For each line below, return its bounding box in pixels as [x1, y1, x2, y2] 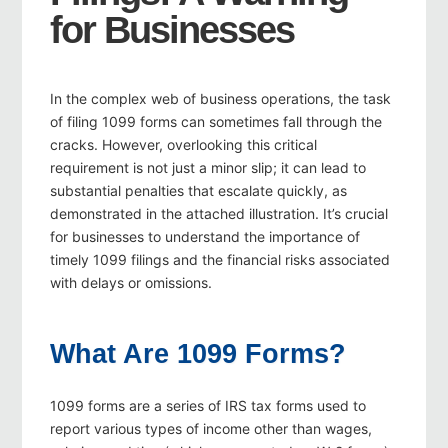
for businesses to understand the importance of [50, 228, 360, 246]
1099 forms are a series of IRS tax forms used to [50, 397, 366, 415]
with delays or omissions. [50, 274, 212, 292]
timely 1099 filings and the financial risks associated [50, 251, 390, 269]
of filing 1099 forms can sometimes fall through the [50, 113, 382, 131]
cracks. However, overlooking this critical [50, 136, 317, 154]
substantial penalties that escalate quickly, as [50, 182, 347, 200]
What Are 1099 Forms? [50, 339, 346, 370]
